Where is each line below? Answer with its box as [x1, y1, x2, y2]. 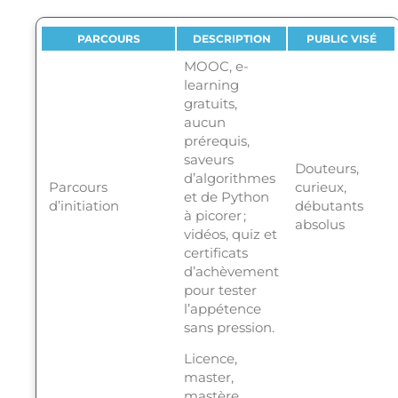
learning [183, 76, 239, 94]
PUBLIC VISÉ [306, 32, 377, 46]
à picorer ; [183, 207, 246, 225]
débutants [294, 197, 363, 215]
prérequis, [183, 132, 250, 150]
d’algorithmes [183, 170, 275, 187]
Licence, [183, 350, 237, 368]
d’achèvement [183, 263, 279, 281]
